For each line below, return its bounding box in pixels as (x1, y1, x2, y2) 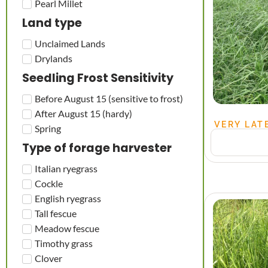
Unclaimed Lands (35, 37, 105, 49)
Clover (35, 252, 62, 264)
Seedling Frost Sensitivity (22, 70, 173, 86)
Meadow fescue (35, 222, 99, 234)
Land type (22, 15, 82, 31)
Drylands (35, 52, 72, 64)
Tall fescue (35, 207, 77, 219)
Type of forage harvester (22, 140, 172, 156)
